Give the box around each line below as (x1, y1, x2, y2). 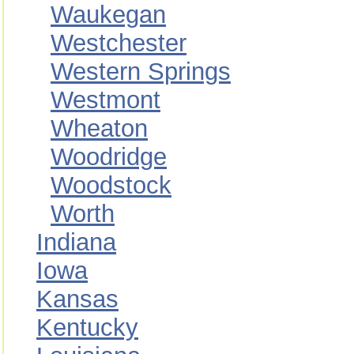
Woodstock (51, 171, 171, 199)
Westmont (51, 86, 160, 114)
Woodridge (51, 143, 167, 171)
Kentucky (36, 314, 138, 341)
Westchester (51, 29, 186, 57)
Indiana (36, 228, 116, 256)
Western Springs (51, 58, 231, 85)
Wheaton (51, 115, 148, 142)
